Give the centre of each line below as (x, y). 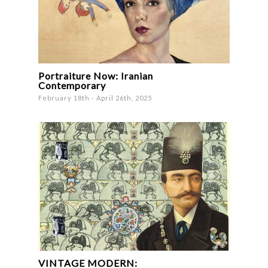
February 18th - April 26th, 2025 (95, 98)
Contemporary (72, 85)
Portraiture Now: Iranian (96, 75)
